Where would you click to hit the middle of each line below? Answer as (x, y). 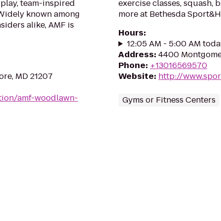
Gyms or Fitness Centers (169, 100)
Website (136, 76)
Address (136, 55)
